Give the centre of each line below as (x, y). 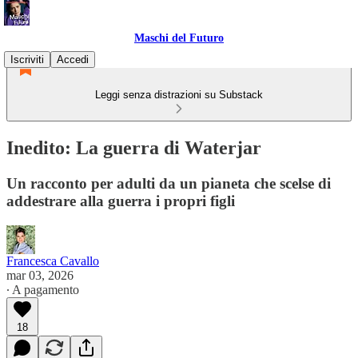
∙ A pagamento (43, 289)
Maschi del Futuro (179, 38)
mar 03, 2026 (40, 275)
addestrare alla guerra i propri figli (121, 201)
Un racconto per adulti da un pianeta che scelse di (169, 183)
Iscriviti (27, 60)
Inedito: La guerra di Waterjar (134, 147)
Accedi (73, 60)
